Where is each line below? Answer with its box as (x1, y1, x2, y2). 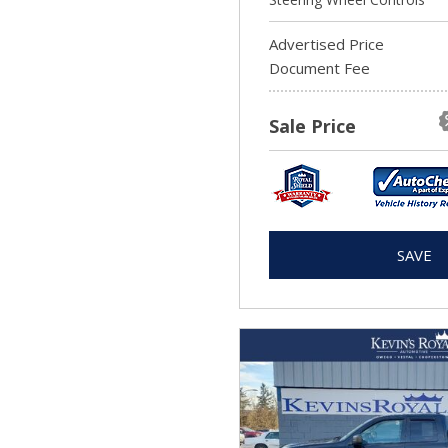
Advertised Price (269, 34, 384, 54)
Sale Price (269, 114, 356, 138)
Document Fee (269, 58, 370, 78)
